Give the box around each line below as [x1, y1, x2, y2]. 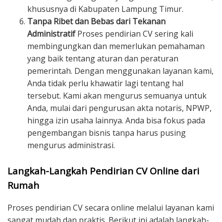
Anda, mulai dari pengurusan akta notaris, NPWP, [27, 103, 212, 114]
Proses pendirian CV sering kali [75, 28, 193, 40]
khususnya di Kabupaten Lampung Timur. [27, 3, 183, 15]
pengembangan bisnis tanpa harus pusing [27, 127, 186, 139]
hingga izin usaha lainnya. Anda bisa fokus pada [27, 115, 205, 126]
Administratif [27, 28, 75, 40]
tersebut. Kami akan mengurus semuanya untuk [27, 90, 207, 102]
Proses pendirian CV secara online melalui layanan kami [7, 202, 214, 213]
